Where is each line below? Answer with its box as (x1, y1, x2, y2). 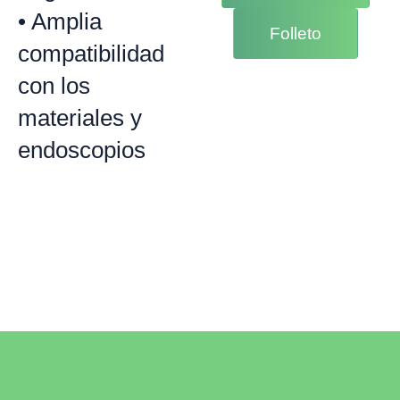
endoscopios (18, 137, 146, 164)
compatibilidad (18, 40, 164, 68)
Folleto (270, 24, 321, 44)
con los (18, 72, 90, 100)
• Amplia (18, 8, 102, 36)
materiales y (18, 104, 142, 132)
